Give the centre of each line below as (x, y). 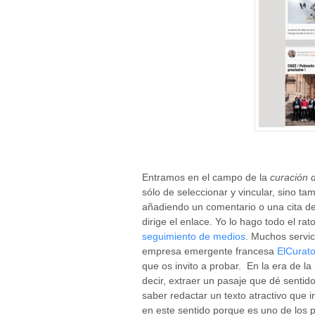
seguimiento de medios (194, 236)
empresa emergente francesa (210, 251)
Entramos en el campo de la (206, 177)
